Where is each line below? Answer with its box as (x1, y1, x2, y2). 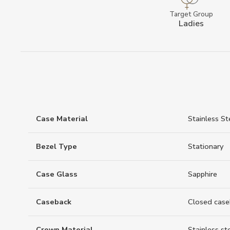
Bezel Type (36, 141, 77, 152)
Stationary (188, 141, 224, 152)
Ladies (178, 17, 204, 29)
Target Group (169, 9, 213, 19)
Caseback (36, 197, 71, 207)
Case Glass (36, 169, 78, 180)
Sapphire (188, 169, 217, 180)
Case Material (36, 113, 88, 124)
